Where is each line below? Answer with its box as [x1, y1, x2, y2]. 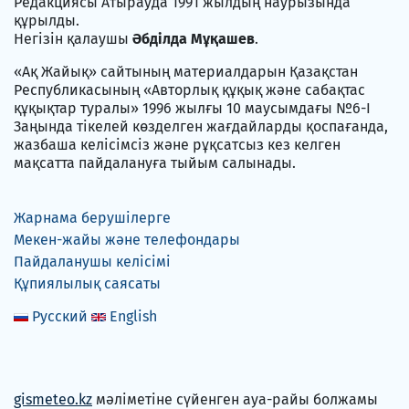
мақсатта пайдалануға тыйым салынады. [14, 153, 296, 172]
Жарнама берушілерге [14, 208, 171, 226]
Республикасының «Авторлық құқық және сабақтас [14, 80, 365, 99]
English [110, 307, 157, 325]
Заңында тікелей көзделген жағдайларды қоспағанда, [14, 117, 388, 135]
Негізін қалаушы [14, 29, 132, 47]
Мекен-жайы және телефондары [14, 230, 240, 248]
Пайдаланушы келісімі [14, 252, 171, 270]
